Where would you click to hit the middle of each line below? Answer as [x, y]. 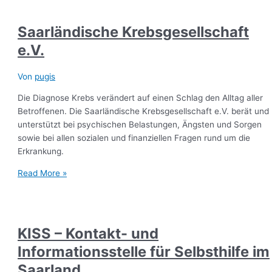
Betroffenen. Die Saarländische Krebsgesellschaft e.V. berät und [144, 111]
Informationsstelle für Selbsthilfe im [144, 252]
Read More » [42, 173]
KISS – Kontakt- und [88, 234]
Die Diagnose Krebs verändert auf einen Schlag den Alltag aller [141, 98]
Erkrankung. [41, 151]
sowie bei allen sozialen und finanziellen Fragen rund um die [134, 138]
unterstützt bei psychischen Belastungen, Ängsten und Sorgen [140, 125]
